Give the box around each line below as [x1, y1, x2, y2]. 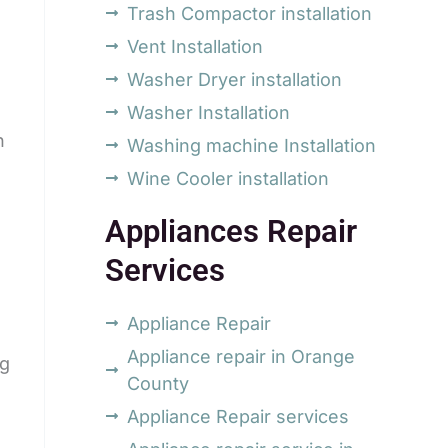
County [127, 372, 190, 394]
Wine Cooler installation [127, 167, 330, 189]
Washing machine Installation [127, 134, 377, 156]
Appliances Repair [104, 213, 357, 249]
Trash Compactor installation [127, 2, 373, 24]
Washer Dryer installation [127, 68, 343, 90]
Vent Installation [127, 35, 264, 57]
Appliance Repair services [127, 405, 350, 427]
